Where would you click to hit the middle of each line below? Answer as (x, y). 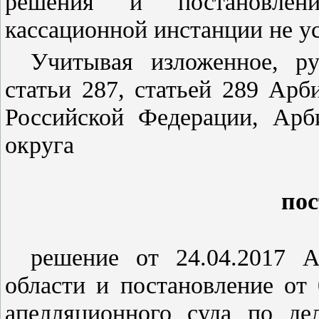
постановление (197, 286)
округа (40, 145)
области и (63, 286)
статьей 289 (197, 89)
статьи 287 (62, 89)
